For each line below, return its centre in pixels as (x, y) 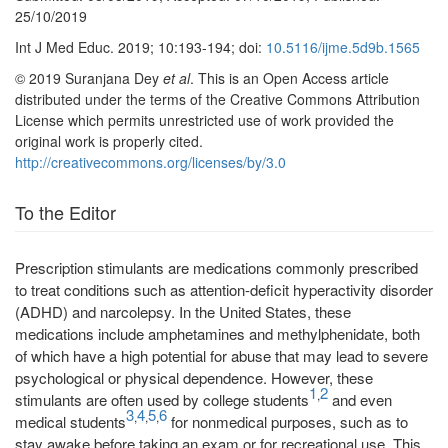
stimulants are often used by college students (162, 399)
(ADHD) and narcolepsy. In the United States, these (183, 311)
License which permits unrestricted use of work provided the (204, 120)
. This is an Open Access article (289, 78)
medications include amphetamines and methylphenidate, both (217, 333)
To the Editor (65, 212)
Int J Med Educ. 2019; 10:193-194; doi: (140, 47)
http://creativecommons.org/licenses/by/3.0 (150, 162)
